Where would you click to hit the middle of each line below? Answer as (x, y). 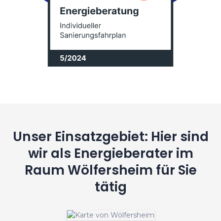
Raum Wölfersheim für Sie (110, 170)
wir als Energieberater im (110, 153)
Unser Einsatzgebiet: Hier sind (110, 136)
